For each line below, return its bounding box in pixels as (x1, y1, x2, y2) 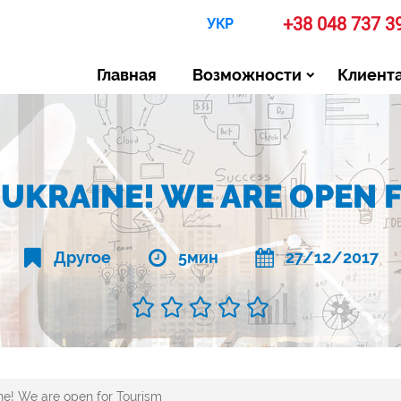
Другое (54, 248, 111, 267)
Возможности (192, 65, 302, 84)
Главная (97, 65, 157, 84)
